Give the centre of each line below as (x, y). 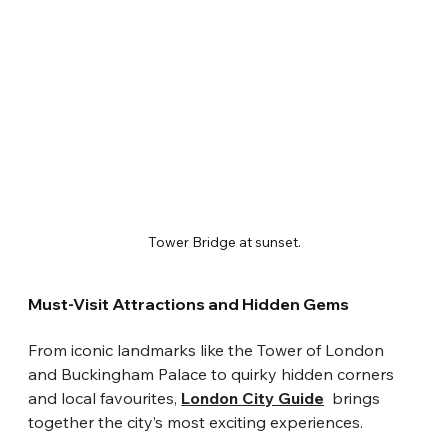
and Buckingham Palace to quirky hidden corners (213, 374)
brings (354, 398)
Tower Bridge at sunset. (224, 242)
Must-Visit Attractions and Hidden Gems (189, 304)
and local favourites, (105, 398)
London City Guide (253, 398)
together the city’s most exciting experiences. (196, 422)
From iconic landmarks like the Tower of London (208, 350)
